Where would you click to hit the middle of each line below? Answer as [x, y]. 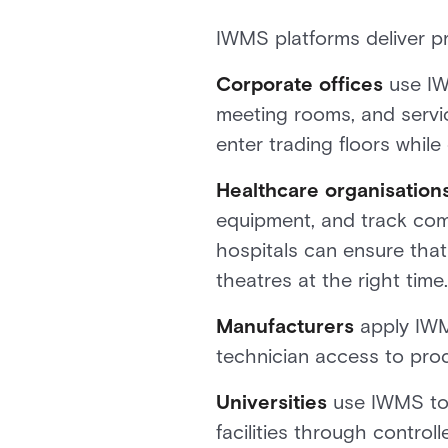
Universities [271, 402]
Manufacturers [285, 326]
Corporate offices [299, 84]
